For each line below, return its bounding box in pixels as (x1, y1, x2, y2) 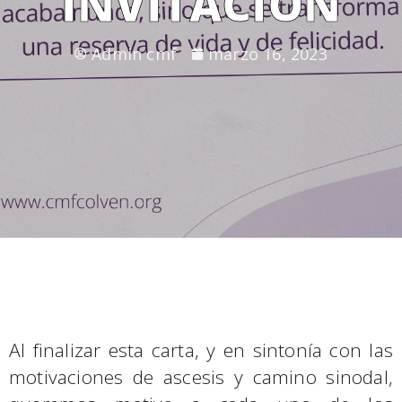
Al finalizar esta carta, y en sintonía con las (9, 337, 393, 363)
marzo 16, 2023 (208, 43, 328, 65)
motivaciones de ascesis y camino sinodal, (9, 364, 393, 389)
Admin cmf (92, 43, 177, 65)
